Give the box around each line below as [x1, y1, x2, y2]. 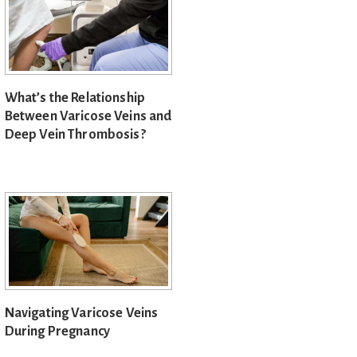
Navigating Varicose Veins [4, 306, 159, 321]
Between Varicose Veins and [4, 109, 172, 124]
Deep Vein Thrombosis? [4, 127, 146, 143]
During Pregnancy [4, 324, 111, 339]
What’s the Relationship [4, 91, 146, 106]
